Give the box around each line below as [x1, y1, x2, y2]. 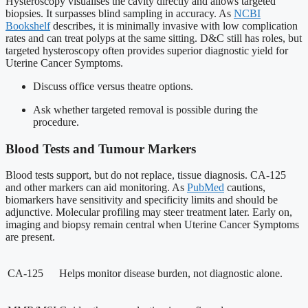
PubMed [187, 181, 224, 194]
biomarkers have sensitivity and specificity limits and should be [5, 194, 278, 206]
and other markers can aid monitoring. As [5, 181, 187, 194]
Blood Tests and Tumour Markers [5, 141, 196, 156]
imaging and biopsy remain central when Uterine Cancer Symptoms [5, 219, 299, 231]
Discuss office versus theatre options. [33, 80, 193, 92]
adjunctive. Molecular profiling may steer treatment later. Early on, [5, 206, 292, 219]
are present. [5, 231, 55, 243]
